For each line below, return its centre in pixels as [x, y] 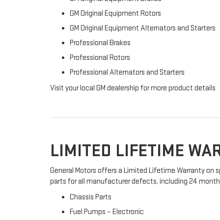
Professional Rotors [100, 58]
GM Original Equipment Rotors [115, 14]
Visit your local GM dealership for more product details [133, 88]
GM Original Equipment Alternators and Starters [143, 28]
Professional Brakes [100, 43]
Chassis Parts [91, 197]
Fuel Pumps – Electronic [107, 212]
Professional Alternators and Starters [127, 72]
